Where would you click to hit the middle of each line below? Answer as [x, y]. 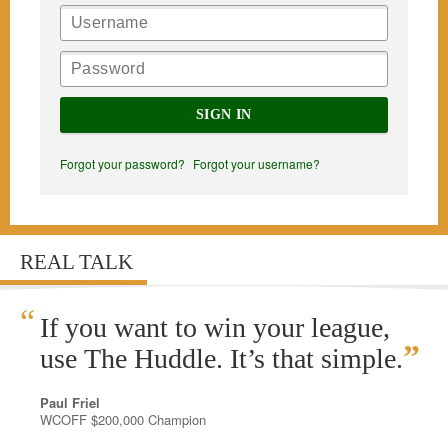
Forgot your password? [122, 163]
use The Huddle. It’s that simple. [221, 358]
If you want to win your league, [215, 327]
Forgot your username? [256, 163]
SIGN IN [224, 114]
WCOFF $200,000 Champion [123, 419]
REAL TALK [76, 262]
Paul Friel [70, 402]
